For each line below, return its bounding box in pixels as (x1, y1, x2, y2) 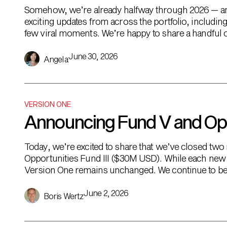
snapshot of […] (24, 39, 85, 50)
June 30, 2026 (68, 51, 118, 61)
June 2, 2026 (84, 188, 129, 198)
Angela (44, 54, 68, 64)
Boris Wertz (44, 191, 84, 201)
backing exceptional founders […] (24, 176, 153, 187)
